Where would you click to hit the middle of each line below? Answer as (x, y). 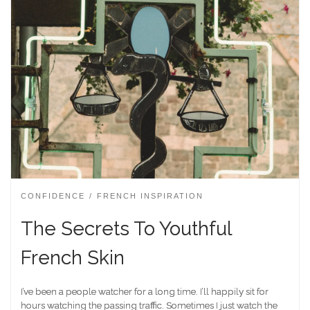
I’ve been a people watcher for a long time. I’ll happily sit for (145, 291)
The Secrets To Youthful (126, 228)
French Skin (73, 257)
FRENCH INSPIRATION (150, 196)
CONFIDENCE (53, 196)
